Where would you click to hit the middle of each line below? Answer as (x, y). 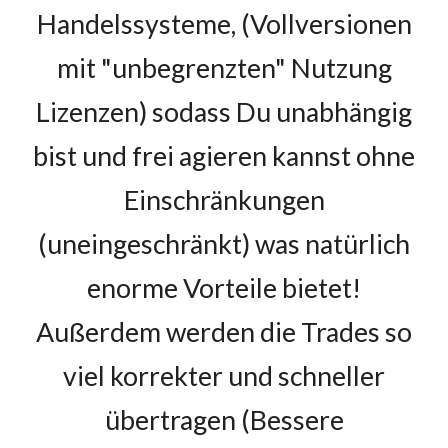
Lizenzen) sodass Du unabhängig (224, 112)
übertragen (170, 420)
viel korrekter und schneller (224, 376)
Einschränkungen (224, 200)
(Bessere (292, 420)
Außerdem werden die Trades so (224, 332)
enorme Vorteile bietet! (224, 288)
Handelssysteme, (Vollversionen (224, 24)
